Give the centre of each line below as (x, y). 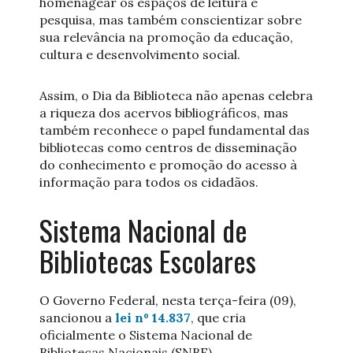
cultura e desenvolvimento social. (140, 54)
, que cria (218, 317)
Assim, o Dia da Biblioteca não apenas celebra (176, 95)
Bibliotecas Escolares (148, 260)
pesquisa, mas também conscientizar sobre (171, 19)
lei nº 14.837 (153, 317)
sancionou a (77, 317)
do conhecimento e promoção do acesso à (168, 164)
